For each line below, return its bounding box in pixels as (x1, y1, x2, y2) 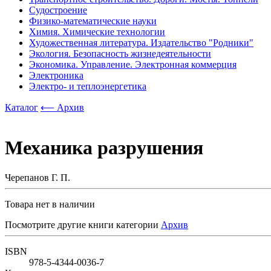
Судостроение (29, 5, 87, 15)
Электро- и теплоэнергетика (29, 81, 146, 91)
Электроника (29, 70, 83, 80)
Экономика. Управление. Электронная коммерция (29, 59, 237, 70)
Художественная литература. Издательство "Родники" (29, 38, 253, 48)
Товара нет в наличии (5, 198, 95, 209)
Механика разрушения (5, 137, 203, 159)
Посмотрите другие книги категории (5, 219, 161, 230)
